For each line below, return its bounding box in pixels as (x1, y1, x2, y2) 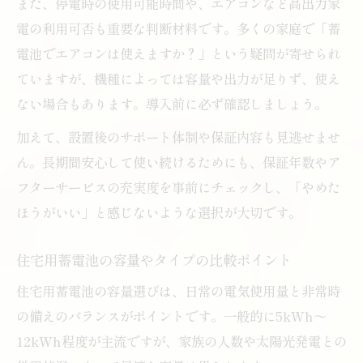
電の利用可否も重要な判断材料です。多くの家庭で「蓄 (16, 18, 340, 38)
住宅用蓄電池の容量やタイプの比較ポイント (16, 249, 292, 270)
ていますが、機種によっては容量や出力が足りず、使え (16, 68, 340, 88)
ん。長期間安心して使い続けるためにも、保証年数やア (16, 152, 340, 172)
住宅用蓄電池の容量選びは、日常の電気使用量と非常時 (16, 280, 340, 301)
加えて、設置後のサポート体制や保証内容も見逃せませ (16, 126, 340, 147)
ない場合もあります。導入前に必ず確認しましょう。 (16, 93, 327, 113)
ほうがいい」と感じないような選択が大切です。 (16, 202, 301, 222)
